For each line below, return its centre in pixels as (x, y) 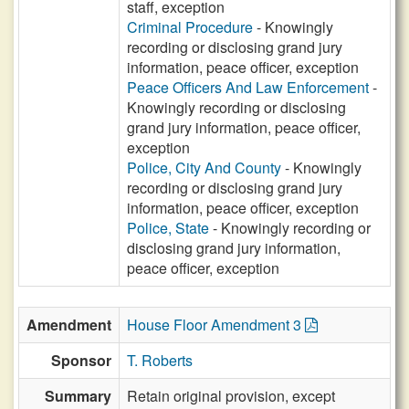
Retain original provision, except (231, 396)
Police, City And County (204, 168)
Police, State (168, 228)
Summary (78, 396)
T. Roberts (160, 360)
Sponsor (81, 360)
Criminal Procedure (190, 27)
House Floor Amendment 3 (216, 325)
